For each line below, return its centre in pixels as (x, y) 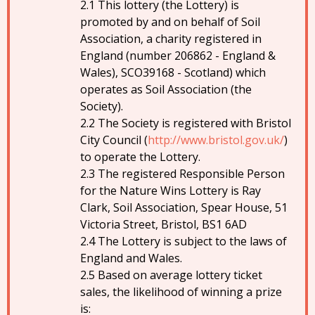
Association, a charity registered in (171, 39)
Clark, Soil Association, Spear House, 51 (184, 207)
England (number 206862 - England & (178, 56)
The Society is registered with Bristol (194, 123)
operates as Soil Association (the (166, 89)
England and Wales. (131, 258)
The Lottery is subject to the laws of (192, 241)
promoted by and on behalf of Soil (170, 22)
